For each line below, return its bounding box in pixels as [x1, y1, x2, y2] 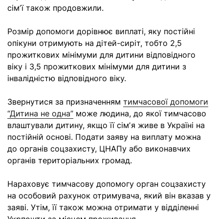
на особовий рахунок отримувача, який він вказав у [7, 191, 211, 200]
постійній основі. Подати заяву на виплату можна [7, 132, 201, 142]
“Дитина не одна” [7, 109, 73, 118]
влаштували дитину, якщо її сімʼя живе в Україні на [7, 120, 205, 130]
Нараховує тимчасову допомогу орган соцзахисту [7, 179, 206, 189]
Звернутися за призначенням [7, 97, 123, 107]
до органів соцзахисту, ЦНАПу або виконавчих [7, 144, 191, 153]
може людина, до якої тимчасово [73, 109, 206, 118]
